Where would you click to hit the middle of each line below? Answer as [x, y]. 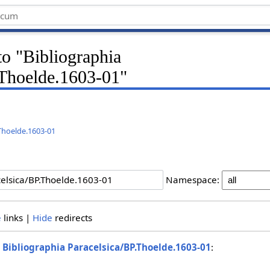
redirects [72, 217]
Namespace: [193, 180]
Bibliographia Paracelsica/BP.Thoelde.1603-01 [107, 247]
